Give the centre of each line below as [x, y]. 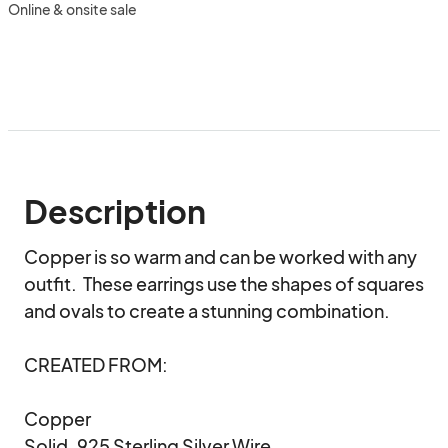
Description [115, 211]
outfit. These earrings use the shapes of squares [224, 283]
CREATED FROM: [96, 364]
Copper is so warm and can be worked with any [220, 256]
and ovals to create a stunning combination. [207, 310]
